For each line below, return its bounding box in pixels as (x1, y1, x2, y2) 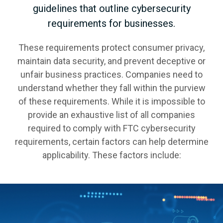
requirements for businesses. (48, 17, 175, 29)
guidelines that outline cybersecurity (32, 2, 191, 14)
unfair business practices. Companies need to (20, 69, 203, 80)
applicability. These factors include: (42, 149, 181, 160)
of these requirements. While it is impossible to (18, 96, 205, 107)
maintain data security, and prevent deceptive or (17, 55, 206, 66)
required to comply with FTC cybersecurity (27, 122, 196, 133)
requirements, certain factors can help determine (14, 136, 209, 147)
